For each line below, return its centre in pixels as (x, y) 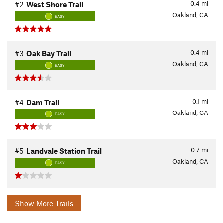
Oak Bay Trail (49, 54)
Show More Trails (55, 203)
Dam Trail (43, 102)
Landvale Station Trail (64, 151)
